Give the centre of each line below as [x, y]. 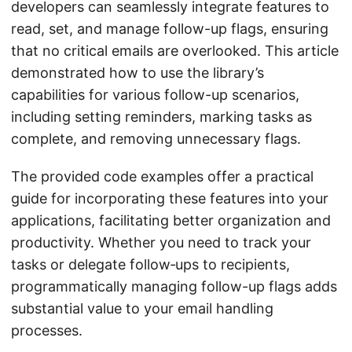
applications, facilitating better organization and [171, 220]
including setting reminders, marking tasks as [161, 117]
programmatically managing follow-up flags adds [174, 286]
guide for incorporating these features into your [170, 198]
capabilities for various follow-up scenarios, [155, 95]
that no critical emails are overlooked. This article [175, 51]
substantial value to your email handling [142, 308]
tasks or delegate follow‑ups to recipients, [150, 264]
